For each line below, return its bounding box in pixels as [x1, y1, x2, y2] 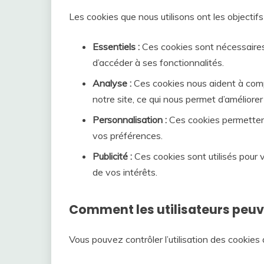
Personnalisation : [93, 113, 167, 126]
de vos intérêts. [93, 166, 157, 178]
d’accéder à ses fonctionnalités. [93, 56, 224, 68]
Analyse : [93, 77, 131, 89]
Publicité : [93, 150, 132, 162]
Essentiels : [93, 40, 140, 52]
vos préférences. [93, 129, 163, 141]
